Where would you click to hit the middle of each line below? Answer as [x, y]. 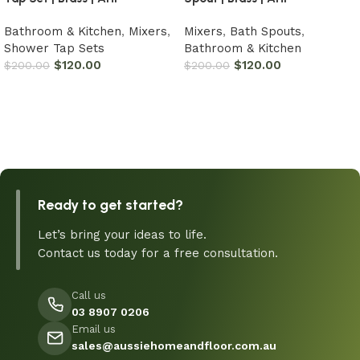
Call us [89, 296]
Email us [94, 329]
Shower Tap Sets [54, 48]
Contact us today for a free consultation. [158, 253]
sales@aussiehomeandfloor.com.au [174, 346]
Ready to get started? [110, 205]
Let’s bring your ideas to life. [122, 234]
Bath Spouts [266, 31]
